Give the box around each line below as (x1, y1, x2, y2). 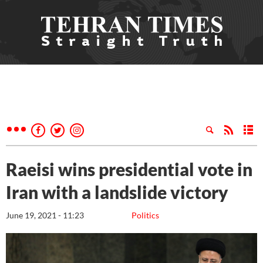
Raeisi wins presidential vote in (6, 159, 252, 180)
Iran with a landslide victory (6, 181, 235, 203)
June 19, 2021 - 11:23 (6, 210, 84, 220)
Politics (131, 210, 159, 220)
